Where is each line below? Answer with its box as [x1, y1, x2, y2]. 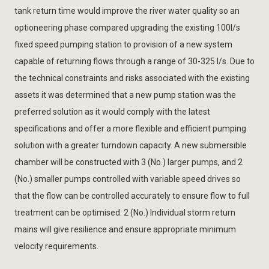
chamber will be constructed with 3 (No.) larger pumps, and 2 [14, 157, 243, 167]
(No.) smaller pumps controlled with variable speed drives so [14, 174, 241, 184]
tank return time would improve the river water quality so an [14, 5, 240, 16]
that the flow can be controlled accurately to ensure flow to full [14, 190, 250, 201]
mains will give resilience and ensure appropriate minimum [14, 224, 236, 234]
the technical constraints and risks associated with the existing [14, 73, 250, 83]
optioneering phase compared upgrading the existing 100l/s [14, 22, 240, 32]
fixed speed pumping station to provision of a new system [14, 39, 232, 49]
